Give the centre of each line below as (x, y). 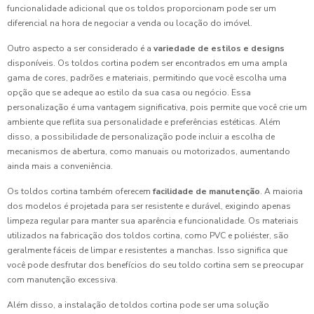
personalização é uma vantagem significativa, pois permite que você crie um (157, 107)
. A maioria (281, 191)
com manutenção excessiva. (62, 279)
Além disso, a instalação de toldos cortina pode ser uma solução (138, 305)
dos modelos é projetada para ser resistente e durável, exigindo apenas (149, 206)
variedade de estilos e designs (219, 48)
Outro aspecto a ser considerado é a (80, 48)
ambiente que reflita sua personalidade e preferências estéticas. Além (144, 122)
